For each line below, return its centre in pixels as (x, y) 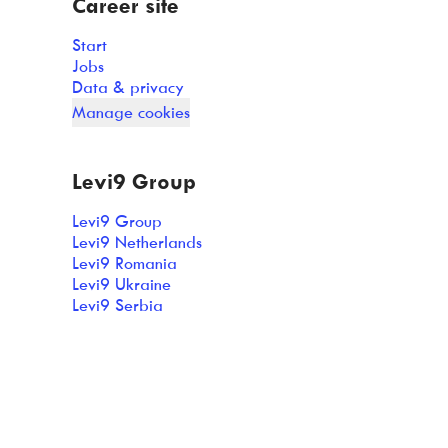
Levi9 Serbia (117, 304)
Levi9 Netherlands (137, 241)
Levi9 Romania (124, 262)
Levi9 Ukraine (121, 283)
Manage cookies (131, 111)
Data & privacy (128, 86)
